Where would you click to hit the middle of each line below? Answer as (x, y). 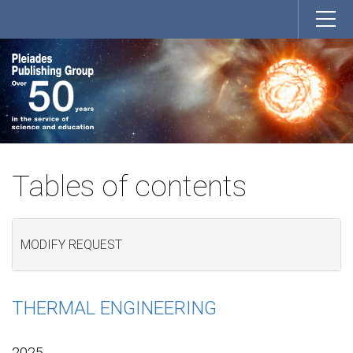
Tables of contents (129, 186)
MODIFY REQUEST (71, 245)
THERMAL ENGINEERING (114, 308)
